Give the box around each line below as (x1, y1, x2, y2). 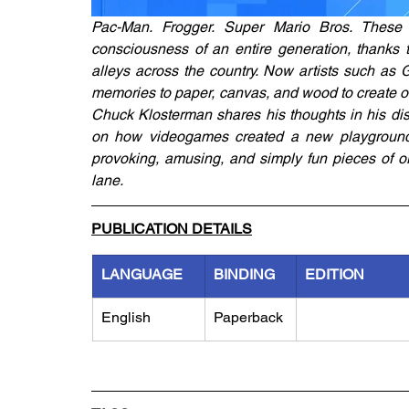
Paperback (214, 309, 283, 326)
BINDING (214, 266, 275, 283)
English (101, 309, 151, 326)
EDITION (305, 266, 364, 283)
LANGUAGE (101, 266, 183, 283)
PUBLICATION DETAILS (91, 220, 252, 237)
